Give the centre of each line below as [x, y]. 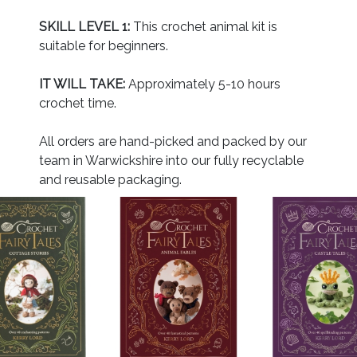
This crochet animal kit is [204, 26]
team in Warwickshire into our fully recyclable [171, 160]
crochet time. [78, 103]
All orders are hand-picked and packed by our [173, 141]
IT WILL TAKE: [82, 84]
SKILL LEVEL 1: [84, 26]
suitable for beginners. [104, 45]
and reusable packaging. [110, 179]
